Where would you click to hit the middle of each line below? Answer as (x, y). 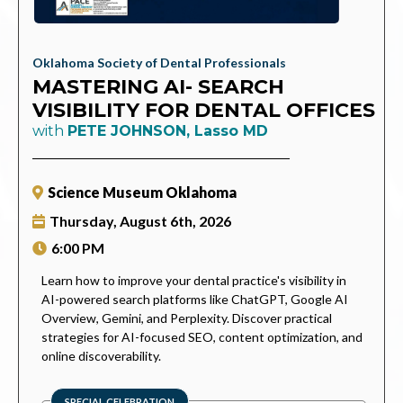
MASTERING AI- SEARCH (158, 86)
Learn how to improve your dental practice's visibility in (194, 280)
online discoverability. (101, 355)
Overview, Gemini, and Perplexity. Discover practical (187, 318)
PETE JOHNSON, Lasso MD (168, 130)
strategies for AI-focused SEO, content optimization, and (202, 336)
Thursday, (85, 220)
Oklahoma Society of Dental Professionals (159, 62)
